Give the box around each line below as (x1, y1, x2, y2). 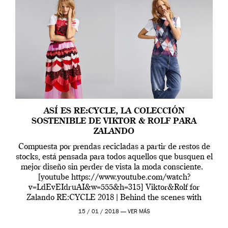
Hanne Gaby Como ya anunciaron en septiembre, (26, 204, 202, 212)
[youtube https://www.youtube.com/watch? (38, 173, 190, 182)
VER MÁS (127, 209, 150, 215)
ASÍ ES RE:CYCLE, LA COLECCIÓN (43, 107, 185, 116)
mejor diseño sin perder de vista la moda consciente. (21, 163, 207, 172)
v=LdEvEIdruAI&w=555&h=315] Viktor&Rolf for (28, 183, 199, 192)
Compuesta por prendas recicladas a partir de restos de (18, 142, 210, 151)
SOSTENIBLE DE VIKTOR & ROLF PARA (32, 117, 196, 126)
